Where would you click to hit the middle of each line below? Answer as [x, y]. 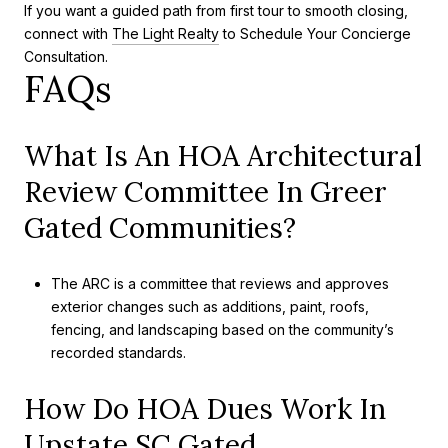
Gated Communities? [160, 227]
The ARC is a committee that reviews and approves [219, 284]
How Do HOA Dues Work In [205, 408]
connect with [68, 34]
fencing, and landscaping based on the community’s [222, 330]
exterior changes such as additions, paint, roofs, [209, 307]
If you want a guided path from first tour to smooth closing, [216, 11]
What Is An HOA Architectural [223, 155]
